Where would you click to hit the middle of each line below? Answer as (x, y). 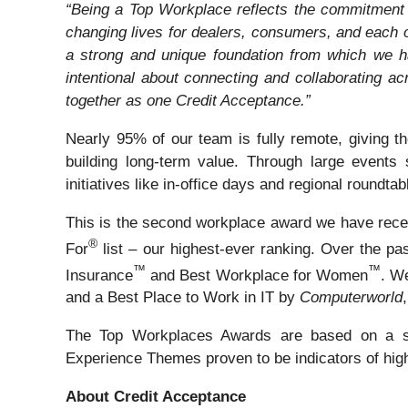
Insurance (99, 275)
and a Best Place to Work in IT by (183, 298)
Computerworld (351, 298)
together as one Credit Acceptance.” (188, 101)
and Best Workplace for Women (257, 275)
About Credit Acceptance (160, 397)
